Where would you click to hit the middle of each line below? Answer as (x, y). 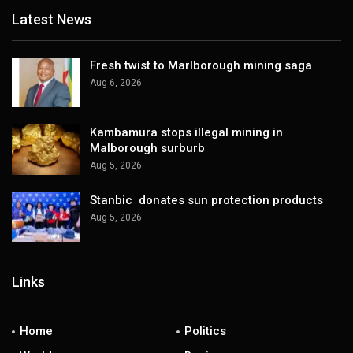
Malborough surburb (147, 149)
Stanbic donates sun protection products (206, 200)
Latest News (52, 20)
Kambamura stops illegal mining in (186, 133)
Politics (205, 331)
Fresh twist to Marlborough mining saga (201, 65)
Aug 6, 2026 (116, 82)
